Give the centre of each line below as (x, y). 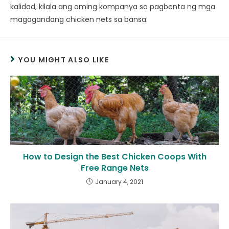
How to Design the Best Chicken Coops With (114, 157)
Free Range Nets (114, 168)
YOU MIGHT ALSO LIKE (64, 60)
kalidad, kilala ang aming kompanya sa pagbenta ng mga (113, 7)
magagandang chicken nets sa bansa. (80, 20)
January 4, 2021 (119, 182)
